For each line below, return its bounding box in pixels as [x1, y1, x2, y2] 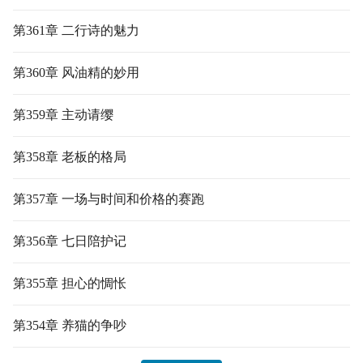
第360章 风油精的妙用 [13, 66, 139, 79]
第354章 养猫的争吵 [13, 318, 126, 332]
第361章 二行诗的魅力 [13, 23, 139, 37]
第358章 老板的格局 [13, 150, 126, 164]
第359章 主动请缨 [13, 108, 113, 122]
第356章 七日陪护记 [13, 234, 126, 248]
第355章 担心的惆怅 [13, 276, 126, 290]
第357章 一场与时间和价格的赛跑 [13, 192, 204, 206]
